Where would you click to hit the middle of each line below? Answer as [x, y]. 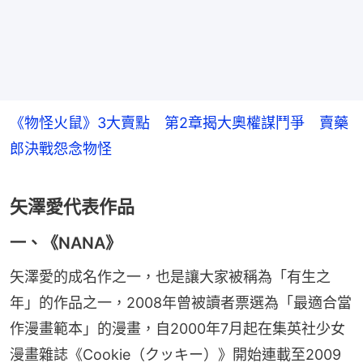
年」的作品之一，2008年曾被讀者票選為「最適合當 [181, 303]
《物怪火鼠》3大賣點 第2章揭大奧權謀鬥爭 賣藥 [179, 123]
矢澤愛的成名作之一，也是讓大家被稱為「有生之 [170, 277]
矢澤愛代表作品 [72, 207]
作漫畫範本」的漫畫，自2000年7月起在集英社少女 [177, 329]
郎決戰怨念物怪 [61, 149]
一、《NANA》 [66, 243]
